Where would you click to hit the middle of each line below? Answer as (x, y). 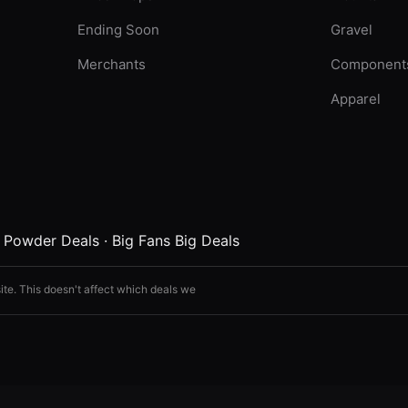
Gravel (352, 30)
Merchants (111, 64)
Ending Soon (118, 30)
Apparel (356, 99)
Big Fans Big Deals (176, 240)
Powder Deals (51, 240)
